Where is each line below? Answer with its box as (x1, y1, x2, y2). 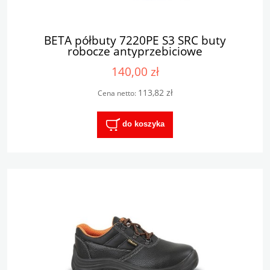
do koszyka (122, 119, 165, 129)
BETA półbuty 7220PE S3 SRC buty (44, 32, 226, 49)
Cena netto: (97, 88, 138, 99)
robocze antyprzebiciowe (67, 43, 202, 60)
